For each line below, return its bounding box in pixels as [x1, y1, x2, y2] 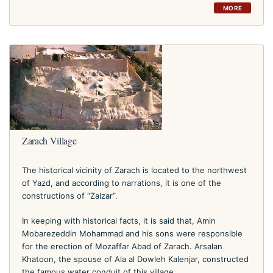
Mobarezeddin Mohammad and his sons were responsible [22, 228, 243, 238]
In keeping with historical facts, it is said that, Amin [22, 215, 216, 225]
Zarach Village [22, 133, 77, 147]
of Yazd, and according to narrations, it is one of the [22, 177, 221, 188]
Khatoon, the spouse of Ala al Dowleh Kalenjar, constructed [22, 253, 249, 264]
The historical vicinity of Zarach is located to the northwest [22, 165, 247, 175]
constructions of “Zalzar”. [22, 190, 118, 200]
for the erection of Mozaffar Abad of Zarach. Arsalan [22, 241, 222, 251]
